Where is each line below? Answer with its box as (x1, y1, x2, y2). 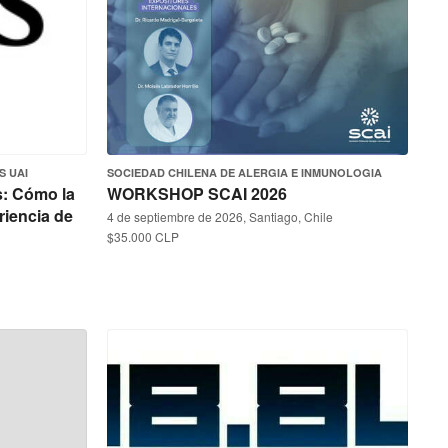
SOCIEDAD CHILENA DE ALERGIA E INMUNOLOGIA (107, 165, 382, 180)
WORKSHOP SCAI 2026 (107, 182, 287, 205)
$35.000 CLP (107, 228, 179, 245)
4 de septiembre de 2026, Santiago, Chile (107, 208, 333, 225)
